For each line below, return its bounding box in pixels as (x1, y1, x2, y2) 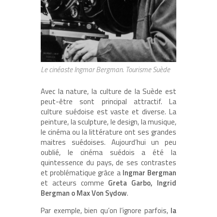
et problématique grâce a (41, 167, 123, 178)
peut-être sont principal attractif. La (41, 95, 176, 107)
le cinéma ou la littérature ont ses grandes (41, 126, 176, 138)
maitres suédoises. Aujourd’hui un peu (41, 136, 176, 148)
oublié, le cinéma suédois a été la (41, 146, 176, 158)
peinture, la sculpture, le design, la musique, (41, 116, 176, 127)
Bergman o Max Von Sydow (41, 187, 127, 199)
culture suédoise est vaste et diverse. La (41, 106, 176, 117)
